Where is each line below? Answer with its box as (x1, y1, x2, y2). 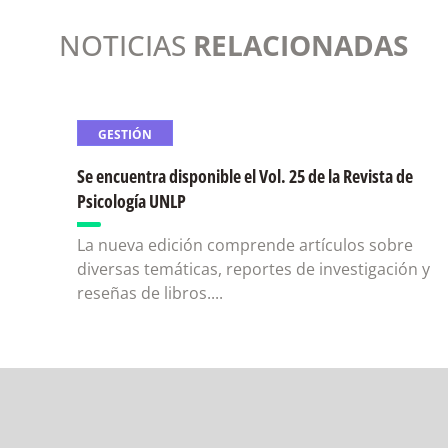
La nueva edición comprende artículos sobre (77, 234, 413, 256)
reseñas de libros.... (77, 282, 223, 304)
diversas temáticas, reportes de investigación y (77, 258, 430, 280)
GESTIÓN (98, 126, 152, 143)
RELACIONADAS (193, 26, 408, 64)
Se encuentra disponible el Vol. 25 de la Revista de (77, 164, 413, 188)
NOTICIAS (59, 26, 193, 64)
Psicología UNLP (77, 189, 186, 213)
